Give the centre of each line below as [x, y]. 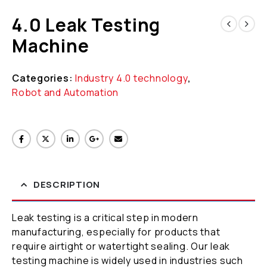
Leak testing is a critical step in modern [105, 217]
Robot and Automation [65, 92]
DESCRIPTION [66, 184]
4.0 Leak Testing [86, 24]
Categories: [44, 78]
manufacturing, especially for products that [116, 232]
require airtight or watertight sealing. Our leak [121, 246]
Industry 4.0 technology [132, 78]
